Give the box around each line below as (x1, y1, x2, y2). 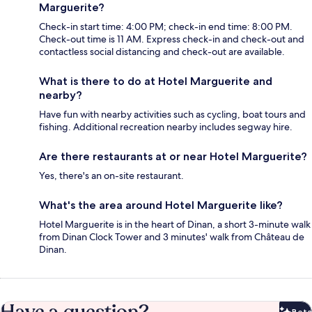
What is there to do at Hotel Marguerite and (39, 75, 272, 88)
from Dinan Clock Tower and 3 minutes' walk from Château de (39, 231, 304, 244)
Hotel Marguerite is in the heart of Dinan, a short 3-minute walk (39, 218, 311, 231)
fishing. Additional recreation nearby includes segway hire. (39, 120, 292, 134)
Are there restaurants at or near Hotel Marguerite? (39, 150, 307, 164)
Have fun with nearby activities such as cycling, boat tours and (39, 108, 306, 121)
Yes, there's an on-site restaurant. (39, 169, 184, 182)
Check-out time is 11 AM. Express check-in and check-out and (39, 33, 304, 46)
